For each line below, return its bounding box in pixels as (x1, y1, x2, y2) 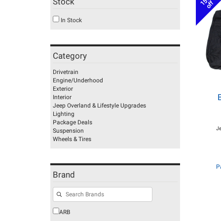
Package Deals (53, 119, 92, 126)
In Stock (59, 17, 82, 24)
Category (53, 51, 87, 61)
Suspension (53, 127, 84, 134)
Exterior (53, 85, 73, 92)
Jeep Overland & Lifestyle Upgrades (53, 102, 146, 109)
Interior (53, 94, 72, 101)
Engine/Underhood (53, 77, 103, 84)
